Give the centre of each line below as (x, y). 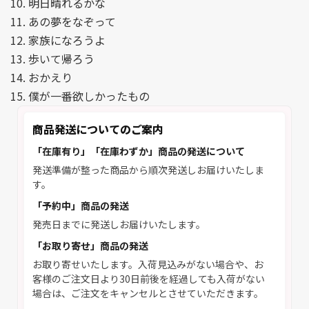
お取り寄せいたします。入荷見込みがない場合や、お (148, 265)
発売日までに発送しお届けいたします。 (119, 225)
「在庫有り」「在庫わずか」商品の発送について (139, 151)
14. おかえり (41, 78)
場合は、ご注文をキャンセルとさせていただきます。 (148, 293)
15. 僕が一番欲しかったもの (80, 96)
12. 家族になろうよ (58, 40)
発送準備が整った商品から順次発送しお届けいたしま (148, 170)
